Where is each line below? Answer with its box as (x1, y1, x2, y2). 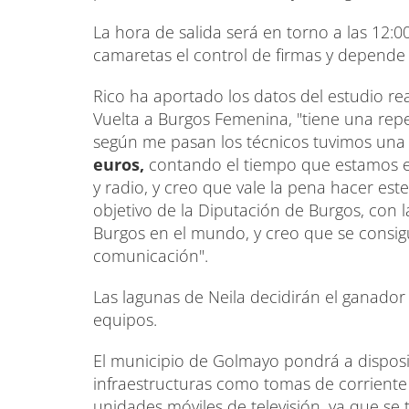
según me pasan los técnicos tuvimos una (93, 131, 405, 152)
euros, (93, 153, 144, 175)
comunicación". (93, 245, 208, 267)
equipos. (93, 309, 157, 330)
